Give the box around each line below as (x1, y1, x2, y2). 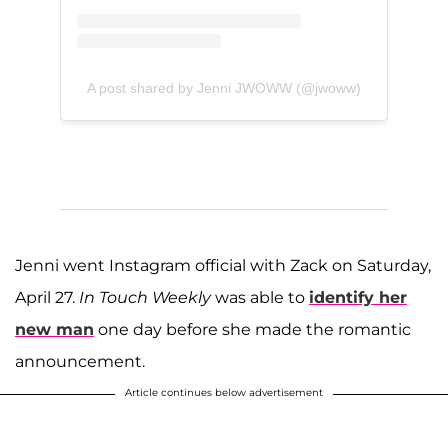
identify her (309, 287, 407, 307)
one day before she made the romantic (94, 319, 411, 339)
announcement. (15, 351, 145, 371)
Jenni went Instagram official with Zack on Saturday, (15, 255, 431, 275)
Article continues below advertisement (125, 385, 323, 399)
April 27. (15, 287, 79, 307)
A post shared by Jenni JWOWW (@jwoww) (87, 79, 361, 96)
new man (15, 319, 94, 339)
